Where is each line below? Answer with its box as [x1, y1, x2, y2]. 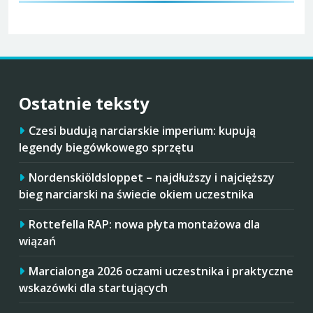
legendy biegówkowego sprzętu [19, 139, 194, 155]
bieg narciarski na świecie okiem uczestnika [19, 186, 254, 202]
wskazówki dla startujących [19, 279, 168, 296]
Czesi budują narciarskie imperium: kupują [29, 122, 256, 138]
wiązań [19, 233, 56, 249]
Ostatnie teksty [19, 91, 150, 115]
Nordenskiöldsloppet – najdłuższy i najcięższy [29, 169, 275, 185]
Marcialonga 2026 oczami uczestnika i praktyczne [29, 263, 293, 279]
